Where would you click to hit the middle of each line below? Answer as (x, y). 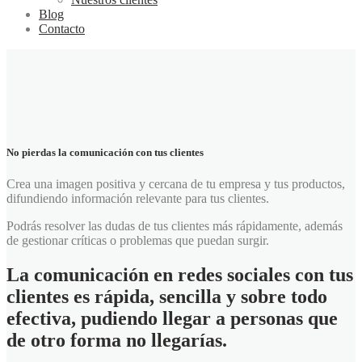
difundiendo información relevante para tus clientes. (138, 199)
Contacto (62, 29)
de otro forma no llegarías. (117, 341)
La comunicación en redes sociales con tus (180, 275)
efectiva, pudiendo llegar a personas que (172, 319)
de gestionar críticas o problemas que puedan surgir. (138, 241)
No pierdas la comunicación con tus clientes (105, 153)
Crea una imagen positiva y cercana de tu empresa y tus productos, (176, 184)
